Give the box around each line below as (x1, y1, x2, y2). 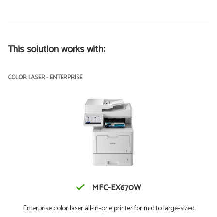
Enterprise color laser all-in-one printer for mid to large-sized (22, 202, 195, 215)
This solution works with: (8, 42, 105, 58)
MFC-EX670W (92, 181, 141, 196)
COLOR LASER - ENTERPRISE (8, 73, 82, 83)
